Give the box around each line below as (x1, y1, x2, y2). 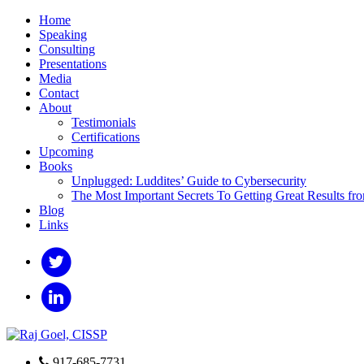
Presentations (39, 57, 106, 71)
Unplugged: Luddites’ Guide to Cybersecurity (71, 174, 306, 188)
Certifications (71, 130, 140, 144)
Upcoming (39, 145, 93, 158)
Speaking (39, 28, 87, 41)
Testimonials (71, 115, 136, 129)
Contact (39, 86, 79, 100)
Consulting (39, 42, 95, 56)
